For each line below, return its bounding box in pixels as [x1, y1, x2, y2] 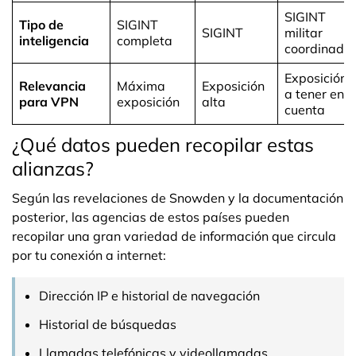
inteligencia [19, 33, 89, 48]
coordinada [284, 41, 352, 56]
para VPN [19, 94, 79, 110]
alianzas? [12, 157, 94, 180]
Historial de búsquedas [39, 316, 176, 332]
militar [284, 25, 323, 41]
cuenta [284, 102, 325, 118]
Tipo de [19, 17, 64, 33]
